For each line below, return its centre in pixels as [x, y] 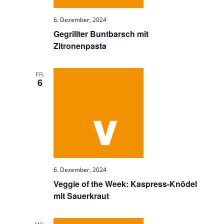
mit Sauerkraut [81, 196]
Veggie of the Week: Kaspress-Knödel [125, 184]
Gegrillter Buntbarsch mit [101, 34]
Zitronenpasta [80, 46]
